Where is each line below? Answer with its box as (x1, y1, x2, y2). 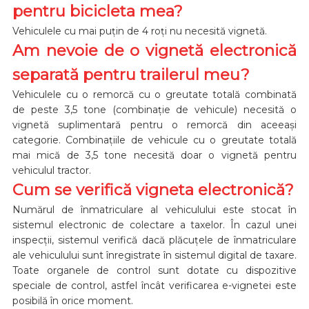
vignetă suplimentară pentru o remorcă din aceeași (12, 118, 297, 131)
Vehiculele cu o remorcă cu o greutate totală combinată (12, 88, 297, 101)
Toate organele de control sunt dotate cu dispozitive (12, 263, 297, 277)
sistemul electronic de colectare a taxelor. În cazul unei (12, 218, 297, 231)
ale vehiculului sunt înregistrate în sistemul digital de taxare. (12, 248, 297, 261)
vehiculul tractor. (12, 163, 91, 177)
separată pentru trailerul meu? (12, 64, 250, 84)
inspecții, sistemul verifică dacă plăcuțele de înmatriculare (12, 233, 297, 246)
